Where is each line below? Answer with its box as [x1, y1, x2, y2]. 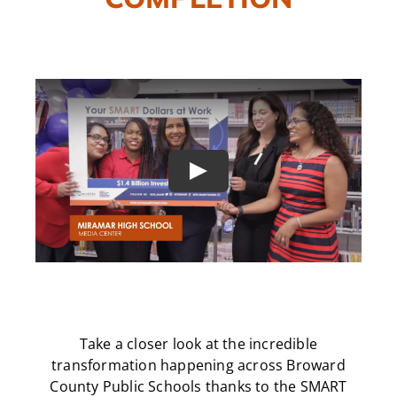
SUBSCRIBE [159, 66, 238, 87]
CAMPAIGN [158, 26, 239, 46]
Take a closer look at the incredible [79, 334, 318, 354]
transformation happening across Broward [51, 355, 346, 375]
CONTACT [164, 107, 233, 128]
